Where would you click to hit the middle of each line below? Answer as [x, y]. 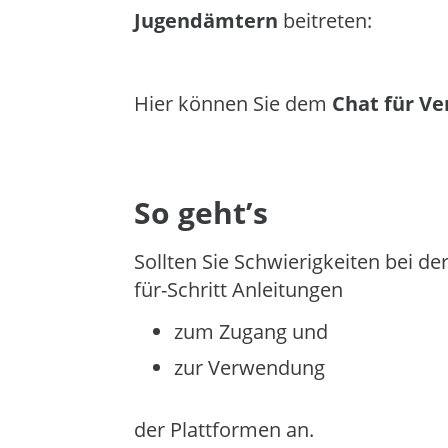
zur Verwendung [250, 367]
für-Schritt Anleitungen [239, 289]
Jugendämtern [206, 21]
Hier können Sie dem [233, 104]
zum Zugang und [254, 331]
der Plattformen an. [224, 429]
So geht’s [201, 212]
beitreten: [325, 21]
